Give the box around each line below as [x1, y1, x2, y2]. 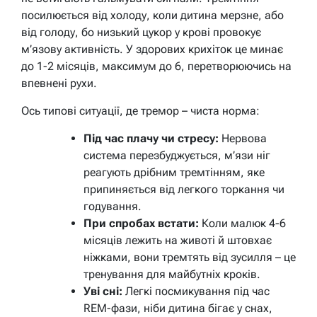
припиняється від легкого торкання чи [83, 182, 284, 196]
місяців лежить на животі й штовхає [83, 233, 272, 247]
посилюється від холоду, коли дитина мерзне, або [21, 8, 284, 22]
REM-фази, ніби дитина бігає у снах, [83, 301, 272, 315]
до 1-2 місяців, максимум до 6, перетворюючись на [21, 59, 292, 73]
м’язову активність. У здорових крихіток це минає [21, 42, 283, 56]
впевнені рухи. [21, 76, 97, 90]
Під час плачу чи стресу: [83, 131, 219, 145]
